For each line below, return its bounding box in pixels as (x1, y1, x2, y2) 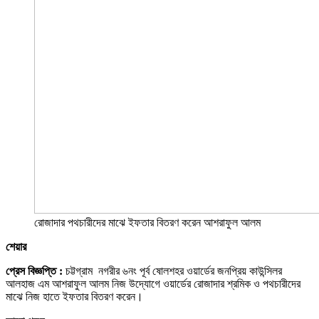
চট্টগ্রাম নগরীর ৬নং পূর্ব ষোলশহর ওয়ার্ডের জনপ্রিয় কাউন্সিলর (66, 264, 282, 277)
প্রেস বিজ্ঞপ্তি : (6, 264, 66, 277)
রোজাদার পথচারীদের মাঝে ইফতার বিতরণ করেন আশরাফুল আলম (34, 216, 261, 229)
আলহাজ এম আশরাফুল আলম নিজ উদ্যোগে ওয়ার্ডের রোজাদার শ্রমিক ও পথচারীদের (6, 277, 300, 290)
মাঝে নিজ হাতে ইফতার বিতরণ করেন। (6, 290, 143, 303)
